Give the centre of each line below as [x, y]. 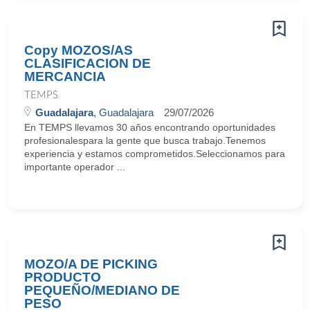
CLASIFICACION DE [88, 63]
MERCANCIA [65, 76]
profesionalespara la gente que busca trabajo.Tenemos [145, 140]
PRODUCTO [63, 277]
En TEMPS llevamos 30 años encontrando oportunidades [150, 127]
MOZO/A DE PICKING [91, 264]
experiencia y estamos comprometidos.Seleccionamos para [155, 154]
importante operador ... [75, 167]
